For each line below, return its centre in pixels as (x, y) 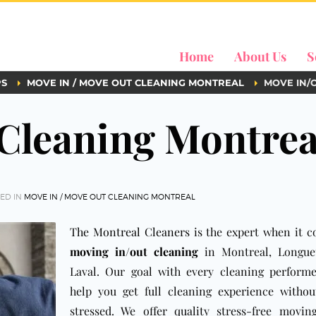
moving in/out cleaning (134, 251)
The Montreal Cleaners (130, 232)
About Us (260, 56)
